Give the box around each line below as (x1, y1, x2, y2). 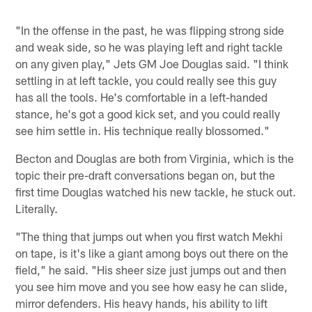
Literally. (15, 201, 58, 216)
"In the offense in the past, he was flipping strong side (15, 23, 285, 38)
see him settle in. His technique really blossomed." (15, 123, 270, 138)
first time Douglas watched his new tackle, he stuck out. (15, 185, 297, 199)
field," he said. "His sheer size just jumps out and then (15, 263, 287, 277)
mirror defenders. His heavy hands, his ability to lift (15, 296, 268, 311)
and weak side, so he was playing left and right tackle (15, 40, 283, 54)
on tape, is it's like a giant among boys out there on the (15, 246, 289, 260)
